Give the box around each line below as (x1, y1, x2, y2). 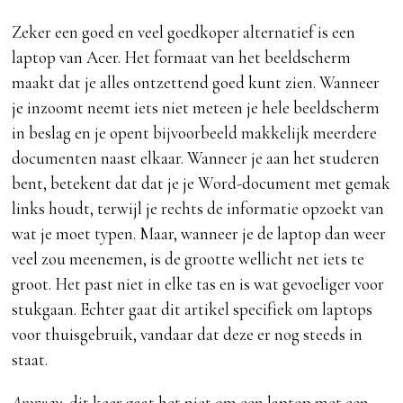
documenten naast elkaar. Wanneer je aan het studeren (12, 148, 381, 169)
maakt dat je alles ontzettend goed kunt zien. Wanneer (12, 72, 381, 94)
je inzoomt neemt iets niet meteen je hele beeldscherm (12, 97, 381, 119)
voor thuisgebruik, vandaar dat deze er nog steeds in (12, 324, 363, 345)
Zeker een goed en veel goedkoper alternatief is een (12, 22, 356, 43)
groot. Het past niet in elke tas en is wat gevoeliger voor (12, 273, 385, 295)
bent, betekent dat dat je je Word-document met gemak (12, 173, 391, 194)
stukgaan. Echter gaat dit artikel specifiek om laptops (12, 299, 373, 320)
